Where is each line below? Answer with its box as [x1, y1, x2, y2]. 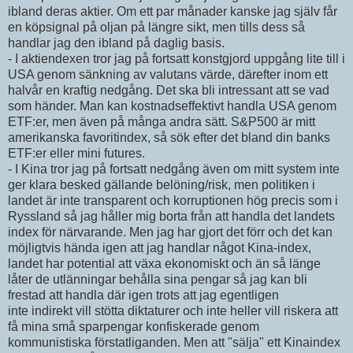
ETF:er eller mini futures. [8, 146, 145, 160]
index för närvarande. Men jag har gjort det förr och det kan [8, 225, 333, 239]
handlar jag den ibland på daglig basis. [8, 35, 225, 50]
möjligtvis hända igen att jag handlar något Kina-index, [8, 240, 311, 255]
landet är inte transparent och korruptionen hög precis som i [8, 193, 338, 207]
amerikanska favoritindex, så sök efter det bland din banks [8, 130, 330, 144]
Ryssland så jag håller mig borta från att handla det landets [8, 209, 335, 223]
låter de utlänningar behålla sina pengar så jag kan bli [8, 272, 307, 286]
